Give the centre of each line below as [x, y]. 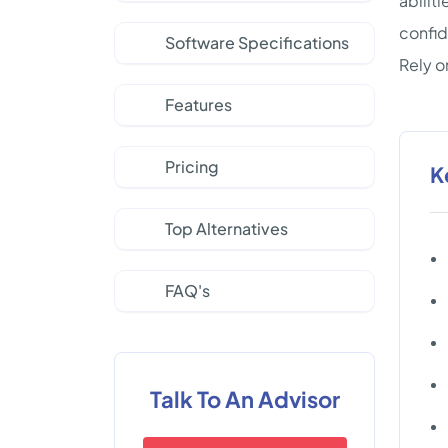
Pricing [192, 166]
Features [198, 104]
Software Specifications [257, 42]
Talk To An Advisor [244, 399]
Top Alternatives [226, 228]
